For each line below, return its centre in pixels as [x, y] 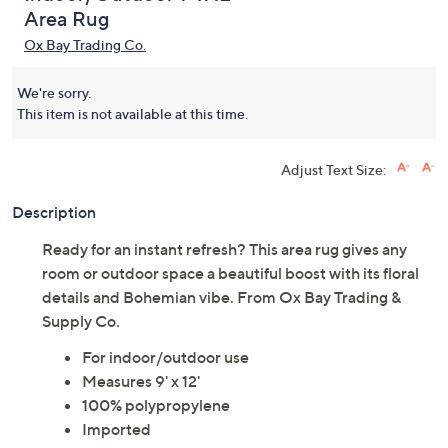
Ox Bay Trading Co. [85, 44]
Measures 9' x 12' [141, 381]
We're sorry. [54, 92]
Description [54, 212]
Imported [116, 429]
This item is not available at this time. [132, 113]
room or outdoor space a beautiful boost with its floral [230, 273]
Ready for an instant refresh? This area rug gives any [224, 249]
